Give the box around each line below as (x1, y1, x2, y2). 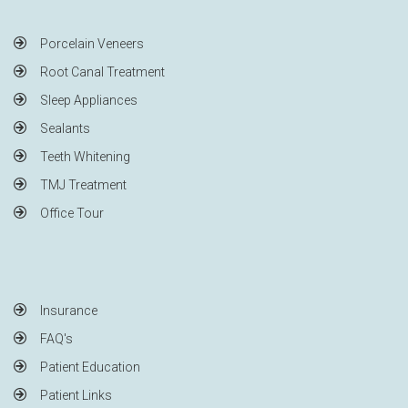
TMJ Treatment (40, 177, 127, 192)
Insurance (40, 302, 97, 318)
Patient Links (40, 387, 112, 403)
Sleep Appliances (40, 92, 138, 107)
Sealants (40, 120, 90, 136)
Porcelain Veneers (40, 36, 144, 51)
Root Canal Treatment (40, 64, 165, 79)
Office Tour (40, 205, 104, 220)
